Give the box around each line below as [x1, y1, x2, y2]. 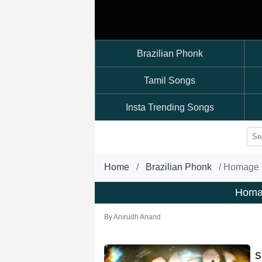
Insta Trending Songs [125, 102, 214, 112]
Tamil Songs [144, 75, 195, 85]
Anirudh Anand [113, 213, 161, 221]
